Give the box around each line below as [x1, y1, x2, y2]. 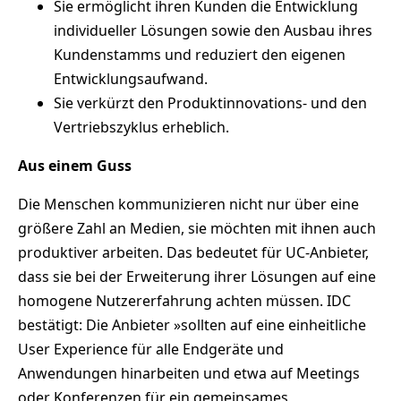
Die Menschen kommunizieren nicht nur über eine [18, 194, 359, 215]
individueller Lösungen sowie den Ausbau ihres [54, 21, 372, 41]
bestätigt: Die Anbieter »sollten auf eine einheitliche [18, 315, 366, 336]
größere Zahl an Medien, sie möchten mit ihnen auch [18, 218, 376, 239]
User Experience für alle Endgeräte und [18, 339, 284, 360]
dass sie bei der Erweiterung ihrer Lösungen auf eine [18, 267, 376, 287]
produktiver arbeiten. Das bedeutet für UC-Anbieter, [18, 243, 369, 263]
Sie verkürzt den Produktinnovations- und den [54, 93, 367, 114]
